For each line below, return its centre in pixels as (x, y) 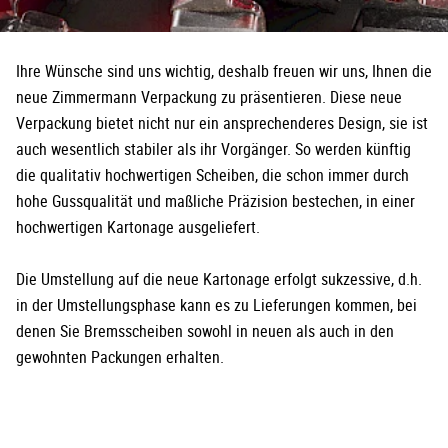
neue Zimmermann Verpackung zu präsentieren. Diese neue (209, 97)
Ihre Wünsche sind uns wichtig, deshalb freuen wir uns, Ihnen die (224, 71)
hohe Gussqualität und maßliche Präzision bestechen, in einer (215, 201)
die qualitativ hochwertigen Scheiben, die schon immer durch (212, 175)
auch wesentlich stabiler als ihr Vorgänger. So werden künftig (213, 149)
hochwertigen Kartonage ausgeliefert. (138, 227)
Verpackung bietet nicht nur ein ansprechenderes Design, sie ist (222, 123)
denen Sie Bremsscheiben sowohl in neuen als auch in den (205, 331)
